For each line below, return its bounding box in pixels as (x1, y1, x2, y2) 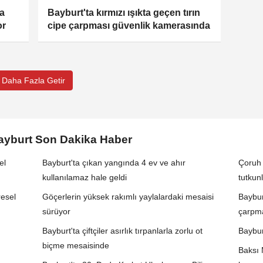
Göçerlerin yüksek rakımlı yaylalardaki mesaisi (42, 192, 214, 202)
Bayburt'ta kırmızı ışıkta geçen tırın (48, 8, 201, 18)
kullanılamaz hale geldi (42, 173, 127, 183)
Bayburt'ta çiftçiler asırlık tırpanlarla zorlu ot (42, 226, 203, 236)
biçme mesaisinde (42, 241, 110, 251)
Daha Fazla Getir (2, 76, 66, 86)
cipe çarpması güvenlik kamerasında (48, 21, 211, 31)
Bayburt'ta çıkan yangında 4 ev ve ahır (42, 158, 186, 168)
